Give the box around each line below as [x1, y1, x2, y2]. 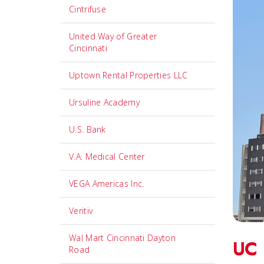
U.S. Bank [69, 124, 106, 135]
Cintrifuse [69, 4, 106, 15]
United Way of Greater [69, 31, 157, 42]
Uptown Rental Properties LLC [69, 70, 188, 81]
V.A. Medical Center [69, 151, 145, 162]
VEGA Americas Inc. [69, 178, 144, 189]
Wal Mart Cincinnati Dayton [69, 232, 176, 243]
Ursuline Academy [69, 97, 140, 108]
